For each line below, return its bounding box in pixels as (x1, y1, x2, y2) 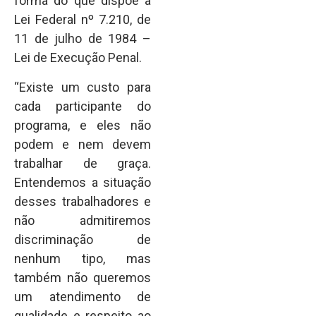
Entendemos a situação (14, 174, 151, 190)
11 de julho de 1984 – (14, 31, 151, 47)
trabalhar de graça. (14, 155, 151, 171)
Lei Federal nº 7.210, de (14, 12, 151, 28)
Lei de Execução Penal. (14, 50, 142, 66)
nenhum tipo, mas (14, 250, 151, 266)
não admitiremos (14, 212, 151, 228)
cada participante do (14, 98, 151, 114)
